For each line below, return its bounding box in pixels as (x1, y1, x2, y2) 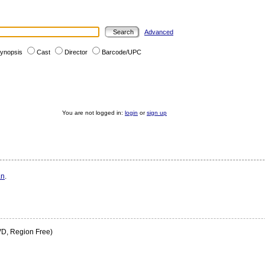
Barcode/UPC (102, 49, 141, 56)
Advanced (144, 28, 173, 35)
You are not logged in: (62, 109, 125, 116)
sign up (147, 109, 167, 116)
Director (64, 49, 88, 56)
